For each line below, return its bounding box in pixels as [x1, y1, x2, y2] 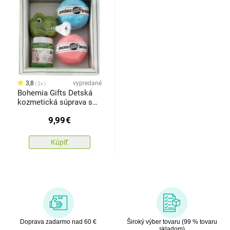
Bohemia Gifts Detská [17, 88, 92, 98]
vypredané [72, 80, 102, 87]
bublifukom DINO [17, 107, 76, 117]
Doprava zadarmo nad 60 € [20, 218, 97, 226]
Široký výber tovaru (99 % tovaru [126, 218, 217, 226]
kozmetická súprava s [17, 98, 92, 107]
